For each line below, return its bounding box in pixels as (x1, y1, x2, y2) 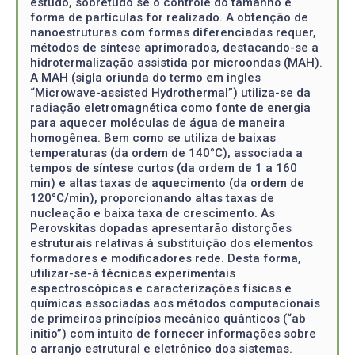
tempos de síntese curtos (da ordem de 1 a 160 (30, 161, 297, 175)
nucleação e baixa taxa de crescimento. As (30, 206, 275, 220)
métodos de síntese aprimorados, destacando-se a (30, 40, 319, 55)
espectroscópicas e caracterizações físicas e (30, 281, 292, 296)
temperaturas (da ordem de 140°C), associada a (30, 146, 303, 160)
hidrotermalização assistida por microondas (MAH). (30, 55, 323, 70)
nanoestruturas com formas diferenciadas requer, (30, 25, 316, 40)
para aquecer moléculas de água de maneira (30, 116, 285, 130)
